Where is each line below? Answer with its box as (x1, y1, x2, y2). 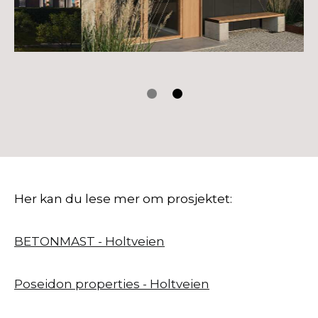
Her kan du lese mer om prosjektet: (14, 192, 232, 207)
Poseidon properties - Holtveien (14, 277, 209, 292)
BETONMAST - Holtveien (14, 234, 165, 249)
